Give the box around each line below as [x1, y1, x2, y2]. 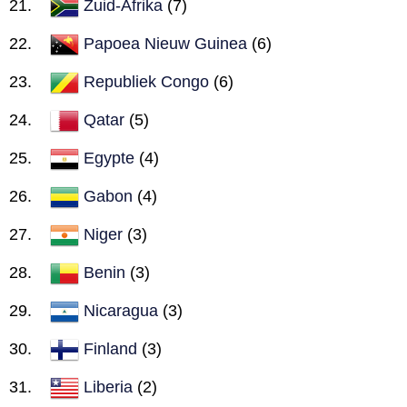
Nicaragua [84, 301, 158, 320]
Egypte [84, 148, 134, 167]
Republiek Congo [84, 72, 209, 91]
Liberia [84, 377, 133, 396]
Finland [84, 339, 137, 358]
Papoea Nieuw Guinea [84, 34, 247, 53]
